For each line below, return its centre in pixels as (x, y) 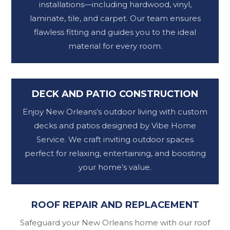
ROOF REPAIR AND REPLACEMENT (115, 205)
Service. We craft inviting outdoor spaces (115, 140)
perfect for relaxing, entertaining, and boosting (115, 154)
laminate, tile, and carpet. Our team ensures (115, 18)
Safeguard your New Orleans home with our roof (115, 223)
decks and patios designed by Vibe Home (115, 126)
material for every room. (115, 46)
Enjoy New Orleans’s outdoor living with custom (115, 112)
